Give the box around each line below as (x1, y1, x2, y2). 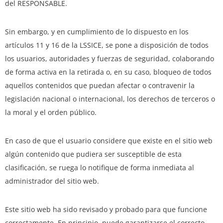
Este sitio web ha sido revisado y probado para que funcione (5, 205, 207, 215)
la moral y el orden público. (5, 108, 97, 117)
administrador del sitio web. (5, 176, 99, 186)
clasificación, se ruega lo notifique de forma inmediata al (5, 163, 194, 173)
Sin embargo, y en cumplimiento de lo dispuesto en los (5, 27, 189, 37)
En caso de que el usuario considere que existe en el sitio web (5, 136, 213, 146)
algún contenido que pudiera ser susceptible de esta (5, 149, 182, 159)
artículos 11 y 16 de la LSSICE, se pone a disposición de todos (5, 40, 209, 50)
